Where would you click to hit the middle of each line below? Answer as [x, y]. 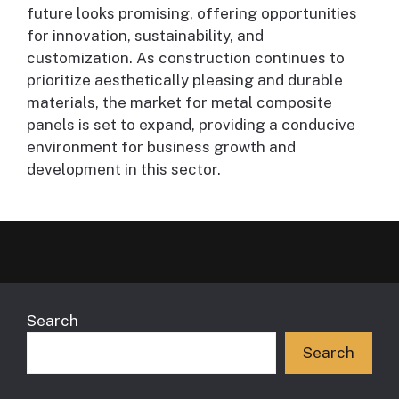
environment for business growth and [161, 147]
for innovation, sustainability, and [145, 35]
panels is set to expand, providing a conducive [191, 124]
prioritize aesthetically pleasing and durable [185, 80]
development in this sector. [124, 169]
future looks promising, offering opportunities [192, 13]
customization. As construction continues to [186, 57]
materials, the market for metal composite [179, 102]
